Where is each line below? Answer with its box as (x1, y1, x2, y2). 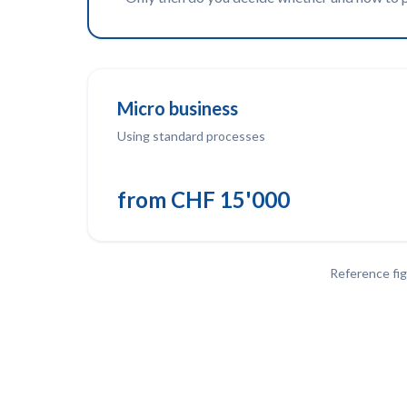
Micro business (117, 97, 238, 119)
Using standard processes (117, 128, 265, 144)
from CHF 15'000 (117, 186, 290, 213)
